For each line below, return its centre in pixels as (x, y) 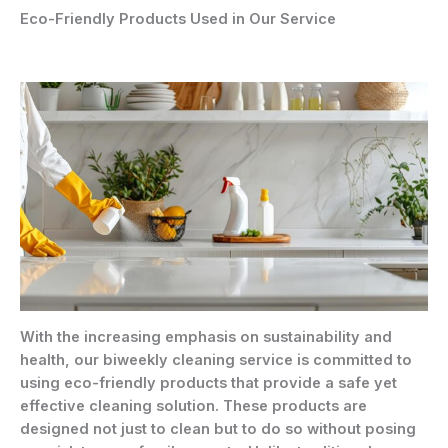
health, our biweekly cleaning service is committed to (216, 360)
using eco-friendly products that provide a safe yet (208, 383)
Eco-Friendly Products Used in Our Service (178, 19)
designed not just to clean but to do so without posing (218, 429)
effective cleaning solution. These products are (193, 406)
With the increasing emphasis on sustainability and (206, 337)
